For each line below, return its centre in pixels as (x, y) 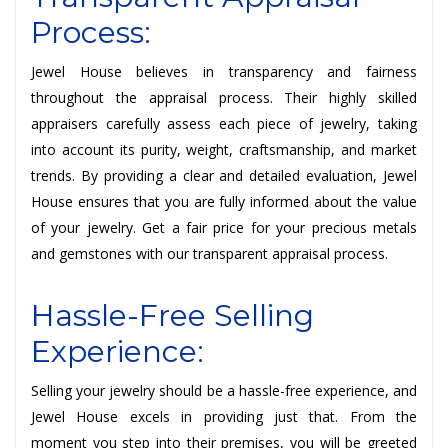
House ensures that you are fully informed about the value (224, 201)
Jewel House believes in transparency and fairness (224, 71)
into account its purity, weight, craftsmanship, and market (224, 149)
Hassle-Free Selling (172, 315)
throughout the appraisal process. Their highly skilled (224, 97)
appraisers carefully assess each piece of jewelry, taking (224, 123)
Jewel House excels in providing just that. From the (224, 416)
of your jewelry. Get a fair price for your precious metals (224, 227)
